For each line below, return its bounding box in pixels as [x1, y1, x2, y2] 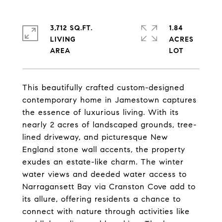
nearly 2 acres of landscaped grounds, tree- [22, 120, 197, 129]
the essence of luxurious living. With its [22, 108, 179, 117]
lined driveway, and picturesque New [22, 132, 168, 142]
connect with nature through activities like [22, 207, 190, 216]
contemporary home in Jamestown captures [22, 95, 197, 105]
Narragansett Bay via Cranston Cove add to [22, 182, 196, 191]
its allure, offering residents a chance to [22, 194, 181, 204]
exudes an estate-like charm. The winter [22, 157, 184, 166]
